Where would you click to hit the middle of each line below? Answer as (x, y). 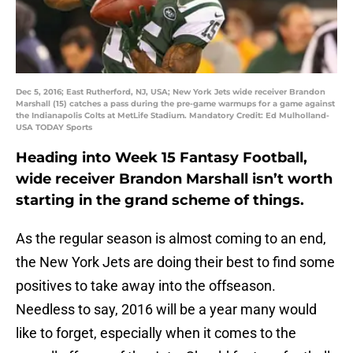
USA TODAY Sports (54, 128)
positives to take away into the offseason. (146, 286)
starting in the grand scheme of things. (160, 201)
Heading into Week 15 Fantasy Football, (162, 158)
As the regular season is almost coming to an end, (171, 239)
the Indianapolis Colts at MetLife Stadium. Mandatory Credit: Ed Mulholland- (173, 116)
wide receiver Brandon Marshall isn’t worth (174, 179)
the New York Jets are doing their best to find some (175, 262)
